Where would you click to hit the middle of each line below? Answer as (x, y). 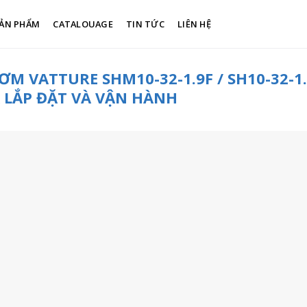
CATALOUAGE (83, 24)
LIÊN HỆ (194, 24)
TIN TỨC (145, 24)
